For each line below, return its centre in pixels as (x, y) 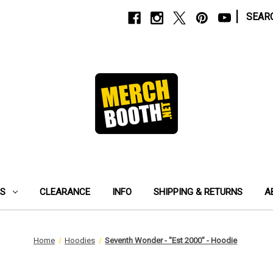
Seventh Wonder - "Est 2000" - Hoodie (171, 240)
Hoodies (80, 240)
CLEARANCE (65, 192)
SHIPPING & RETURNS (198, 192)
